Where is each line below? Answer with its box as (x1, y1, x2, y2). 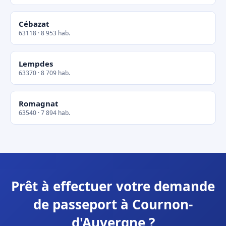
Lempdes (19, 59, 53, 69)
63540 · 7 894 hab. (19, 108, 70, 117)
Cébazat (19, 19, 49, 29)
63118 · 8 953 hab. (19, 29, 70, 37)
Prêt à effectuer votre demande (11, 177, 215, 195)
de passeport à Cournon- (33, 195, 193, 213)
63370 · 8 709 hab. (19, 69, 70, 77)
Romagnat (19, 98, 59, 108)
